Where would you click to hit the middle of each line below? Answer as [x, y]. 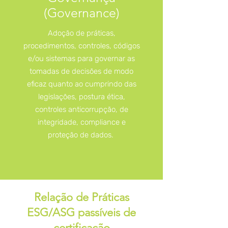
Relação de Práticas [81, 197]
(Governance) [81, 13]
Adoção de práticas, [81, 33]
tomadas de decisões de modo [81, 71]
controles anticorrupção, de [81, 109]
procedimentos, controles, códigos [81, 46]
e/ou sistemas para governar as [81, 59]
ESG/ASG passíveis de [81, 212]
